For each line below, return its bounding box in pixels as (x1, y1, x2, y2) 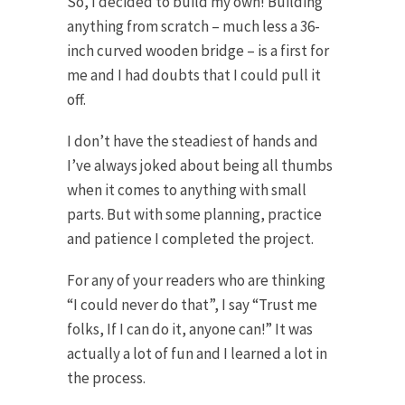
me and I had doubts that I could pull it (67, 65, 321, 86)
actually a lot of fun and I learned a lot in (67, 343, 327, 363)
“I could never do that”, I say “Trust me (67, 294, 317, 315)
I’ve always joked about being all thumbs (67, 155, 333, 175)
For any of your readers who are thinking (67, 269, 325, 290)
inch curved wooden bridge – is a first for (67, 41, 329, 61)
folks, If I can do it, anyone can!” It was (67, 318, 313, 339)
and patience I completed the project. (67, 228, 314, 249)
